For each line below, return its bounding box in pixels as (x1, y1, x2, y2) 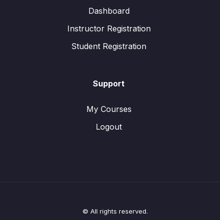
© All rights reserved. (82, 207, 148, 215)
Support (93, 79, 125, 88)
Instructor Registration (67, 24, 151, 33)
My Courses (86, 104, 132, 114)
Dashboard (88, 6, 130, 16)
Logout (96, 122, 122, 132)
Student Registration (71, 41, 146, 51)
